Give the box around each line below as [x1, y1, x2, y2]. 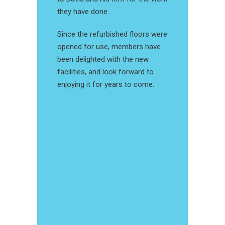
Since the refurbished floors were [57, 30, 167, 39]
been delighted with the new [57, 55, 149, 64]
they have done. [57, 7, 109, 17]
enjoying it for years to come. [57, 80, 156, 89]
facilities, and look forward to [57, 67, 154, 77]
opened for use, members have [57, 42, 161, 52]
